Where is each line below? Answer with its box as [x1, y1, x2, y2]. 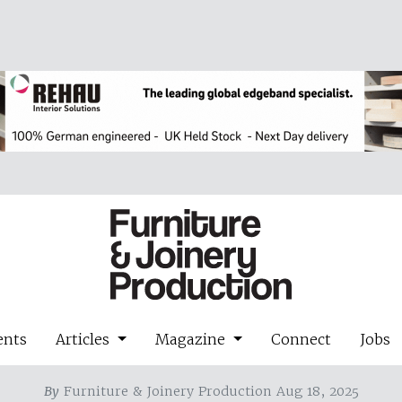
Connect [270, 329, 331, 348]
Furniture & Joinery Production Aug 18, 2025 [58, 382, 359, 399]
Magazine [155, 329, 230, 348]
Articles [56, 329, 115, 348]
